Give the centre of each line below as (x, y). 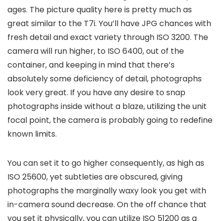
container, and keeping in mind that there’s (91, 65)
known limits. (32, 134)
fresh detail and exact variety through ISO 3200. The (108, 37)
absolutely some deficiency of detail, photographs (105, 78)
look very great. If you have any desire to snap (96, 92)
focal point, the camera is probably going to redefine (110, 120)
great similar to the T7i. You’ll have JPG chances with (109, 23)
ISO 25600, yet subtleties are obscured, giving (95, 177)
